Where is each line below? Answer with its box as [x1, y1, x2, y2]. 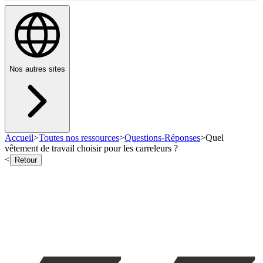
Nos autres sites [9, 65, 65, 74]
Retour [15, 156, 37, 165]
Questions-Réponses [124, 133, 200, 143]
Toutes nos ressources [39, 133, 119, 143]
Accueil [5, 133, 33, 143]
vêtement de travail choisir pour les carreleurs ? [5, 143, 178, 154]
